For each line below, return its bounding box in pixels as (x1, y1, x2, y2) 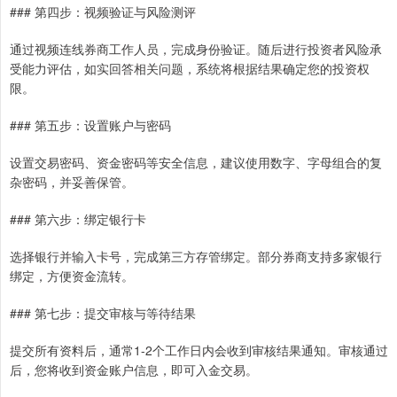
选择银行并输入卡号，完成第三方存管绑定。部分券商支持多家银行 (10, 247, 382, 266)
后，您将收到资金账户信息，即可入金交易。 (10, 361, 258, 379)
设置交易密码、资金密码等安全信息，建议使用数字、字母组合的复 (10, 153, 382, 172)
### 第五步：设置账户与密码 (10, 116, 171, 135)
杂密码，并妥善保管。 (10, 173, 134, 191)
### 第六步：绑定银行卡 (10, 210, 146, 229)
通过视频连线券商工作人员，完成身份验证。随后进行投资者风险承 (10, 40, 382, 58)
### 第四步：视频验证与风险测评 (10, 3, 196, 21)
